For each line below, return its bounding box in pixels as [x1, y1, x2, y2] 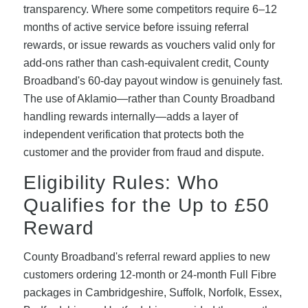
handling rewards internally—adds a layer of [23, 111, 238, 123]
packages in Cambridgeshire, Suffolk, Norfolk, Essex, [23, 287, 282, 299]
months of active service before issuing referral [23, 21, 249, 34]
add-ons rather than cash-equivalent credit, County [23, 57, 269, 69]
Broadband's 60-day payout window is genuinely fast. [23, 75, 283, 87]
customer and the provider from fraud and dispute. [23, 146, 264, 159]
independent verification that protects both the [23, 129, 244, 141]
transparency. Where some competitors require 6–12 [23, 3, 277, 16]
